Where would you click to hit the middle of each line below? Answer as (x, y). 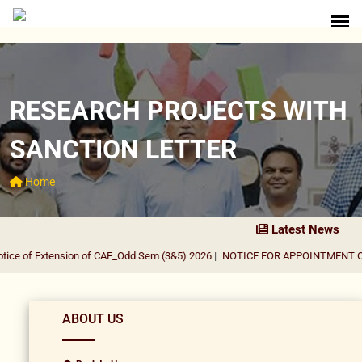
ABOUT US (93, 319)
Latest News (307, 229)
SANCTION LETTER (123, 149)
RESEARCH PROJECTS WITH (179, 111)
